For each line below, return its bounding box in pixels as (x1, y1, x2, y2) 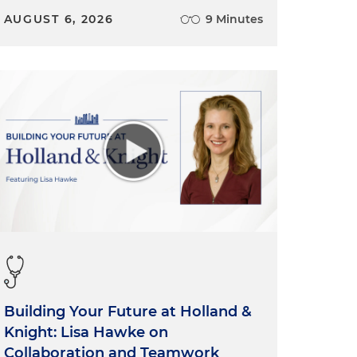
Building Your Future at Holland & (3, 303, 252, 321)
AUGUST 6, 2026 (3, 12, 114, 26)
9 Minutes (205, 12, 263, 26)
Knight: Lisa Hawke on (3, 324, 168, 342)
